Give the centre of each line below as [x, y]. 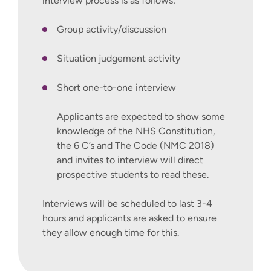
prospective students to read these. [133, 175]
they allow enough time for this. [111, 233]
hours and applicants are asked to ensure [129, 218]
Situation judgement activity [119, 59]
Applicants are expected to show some [141, 117]
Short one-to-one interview [116, 88]
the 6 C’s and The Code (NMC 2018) [135, 146]
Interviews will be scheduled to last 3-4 [127, 204]
